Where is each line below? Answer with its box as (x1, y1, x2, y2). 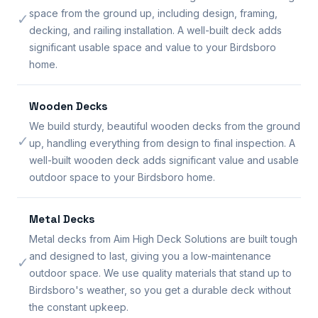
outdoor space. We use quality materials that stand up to (29, 266, 292, 279)
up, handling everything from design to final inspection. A (29, 136, 295, 149)
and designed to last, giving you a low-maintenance (29, 249, 271, 262)
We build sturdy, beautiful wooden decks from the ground (29, 119, 300, 132)
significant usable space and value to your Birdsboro (29, 40, 276, 53)
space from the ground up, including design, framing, (29, 6, 278, 19)
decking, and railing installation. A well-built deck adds (29, 23, 282, 36)
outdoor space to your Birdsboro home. (29, 170, 215, 183)
